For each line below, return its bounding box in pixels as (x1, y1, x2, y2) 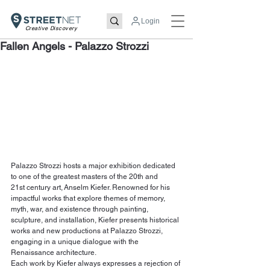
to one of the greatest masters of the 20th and (11, 172, 160, 181)
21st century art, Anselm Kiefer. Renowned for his (11, 183, 172, 192)
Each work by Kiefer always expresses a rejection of (11, 259, 182, 268)
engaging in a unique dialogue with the (11, 237, 140, 246)
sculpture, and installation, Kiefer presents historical (11, 215, 181, 224)
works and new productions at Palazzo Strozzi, (11, 226, 165, 235)
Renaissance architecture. (11, 248, 96, 257)
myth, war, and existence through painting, (11, 204, 150, 213)
